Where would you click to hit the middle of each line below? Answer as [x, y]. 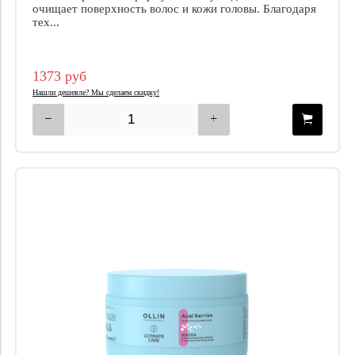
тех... [46, 22]
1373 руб [59, 76]
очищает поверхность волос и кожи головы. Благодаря [174, 9]
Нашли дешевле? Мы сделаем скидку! [96, 92]
